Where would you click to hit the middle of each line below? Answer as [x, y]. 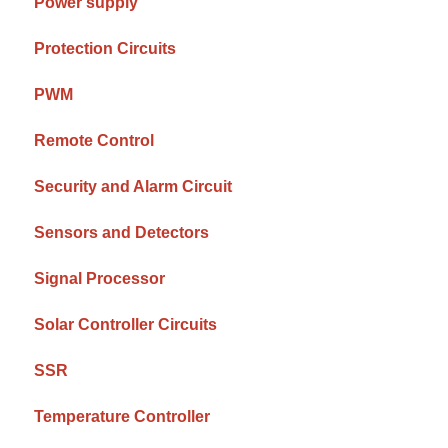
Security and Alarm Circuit [133, 186]
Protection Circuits [105, 48]
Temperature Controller [122, 416]
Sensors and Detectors [122, 232]
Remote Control [94, 140]
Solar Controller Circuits [126, 324]
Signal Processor [100, 278]
